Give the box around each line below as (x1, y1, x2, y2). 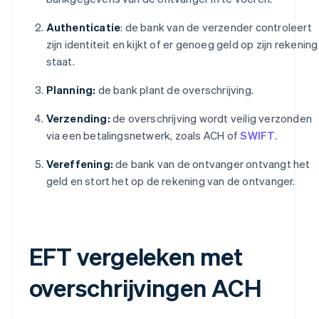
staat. (46, 54, 75, 69)
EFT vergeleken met (28, 241, 243, 272)
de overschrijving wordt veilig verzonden (110, 111, 312, 126)
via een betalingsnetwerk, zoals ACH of (46, 128, 241, 143)
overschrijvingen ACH (28, 272, 262, 303)
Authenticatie (46, 20, 121, 35)
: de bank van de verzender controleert (120, 20, 312, 35)
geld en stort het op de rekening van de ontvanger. (46, 174, 296, 189)
